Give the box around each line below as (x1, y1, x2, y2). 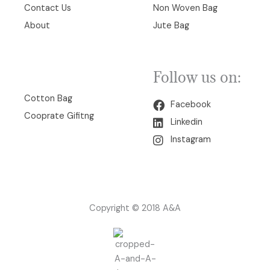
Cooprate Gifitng (24, 110, 94, 122)
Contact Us (24, 2, 71, 14)
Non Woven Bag (153, 2, 218, 14)
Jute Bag (153, 20, 189, 32)
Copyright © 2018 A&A (89, 202, 181, 215)
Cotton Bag (24, 93, 72, 105)
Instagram (170, 134, 211, 146)
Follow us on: (153, 67, 241, 87)
